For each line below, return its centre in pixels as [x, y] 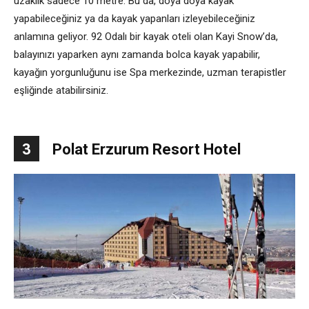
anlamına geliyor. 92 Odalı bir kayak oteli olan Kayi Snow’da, [146, 36]
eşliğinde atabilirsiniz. [61, 90]
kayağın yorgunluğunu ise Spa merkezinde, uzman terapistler [150, 72]
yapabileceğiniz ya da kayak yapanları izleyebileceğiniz [134, 18]
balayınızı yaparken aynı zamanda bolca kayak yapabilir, [137, 54]
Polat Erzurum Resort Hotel [147, 149]
